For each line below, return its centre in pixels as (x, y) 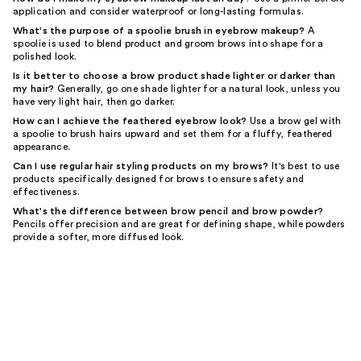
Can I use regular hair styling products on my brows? (141, 166)
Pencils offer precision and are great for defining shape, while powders (179, 224)
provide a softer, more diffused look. (99, 237)
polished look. (45, 56)
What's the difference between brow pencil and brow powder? (168, 211)
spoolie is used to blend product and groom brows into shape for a (168, 44)
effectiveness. (47, 192)
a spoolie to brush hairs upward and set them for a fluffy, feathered (173, 134)
